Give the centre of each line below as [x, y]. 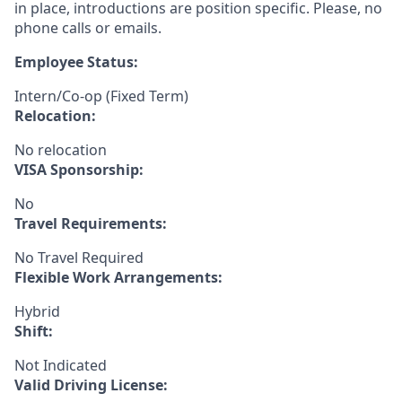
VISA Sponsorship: [79, 170]
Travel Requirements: [91, 223]
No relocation [61, 150]
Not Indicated [61, 365]
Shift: [34, 331]
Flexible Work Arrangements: [118, 277]
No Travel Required [79, 258]
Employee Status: [76, 62]
